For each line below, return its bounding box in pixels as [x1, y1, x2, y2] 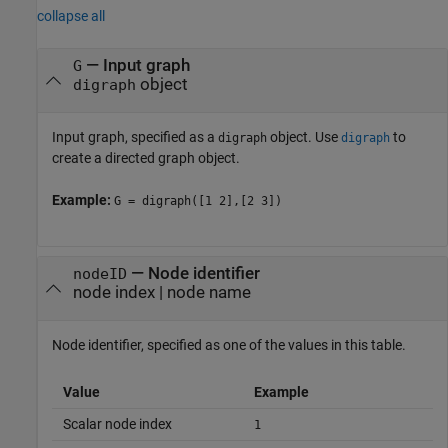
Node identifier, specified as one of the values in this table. [52, 337, 406, 354]
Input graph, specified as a [52, 129, 218, 146]
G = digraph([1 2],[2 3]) [114, 194, 282, 209]
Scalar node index [62, 416, 172, 433]
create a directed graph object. [52, 150, 240, 167]
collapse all [37, 7, 105, 24]
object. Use [267, 129, 341, 146]
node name [166, 282, 251, 302]
